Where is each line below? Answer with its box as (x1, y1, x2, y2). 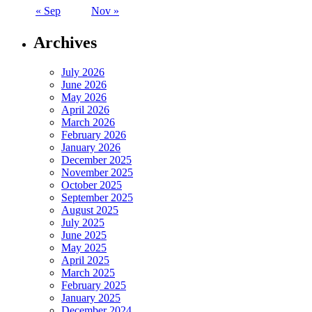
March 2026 (61, 116, 115, 128)
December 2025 (61, 153, 132, 166)
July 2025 (61, 216, 104, 228)
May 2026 (61, 91, 107, 103)
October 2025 (61, 178, 122, 191)
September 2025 (61, 191, 133, 203)
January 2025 (61, 291, 120, 304)
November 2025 (61, 166, 133, 178)
